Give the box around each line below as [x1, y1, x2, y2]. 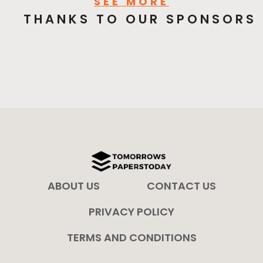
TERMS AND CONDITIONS [66, 230, 197, 245]
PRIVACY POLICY [89, 204, 174, 219]
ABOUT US [47, 178, 100, 193]
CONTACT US [146, 178, 216, 193]
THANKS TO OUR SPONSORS [23, 10, 257, 28]
